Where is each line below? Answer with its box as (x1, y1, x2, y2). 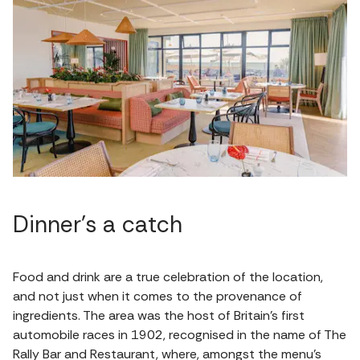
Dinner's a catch (13, 210, 182, 240)
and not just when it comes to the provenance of (13, 288, 302, 305)
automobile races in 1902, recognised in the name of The (13, 326, 346, 344)
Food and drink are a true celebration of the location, (13, 268, 323, 286)
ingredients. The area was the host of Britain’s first (13, 307, 305, 325)
